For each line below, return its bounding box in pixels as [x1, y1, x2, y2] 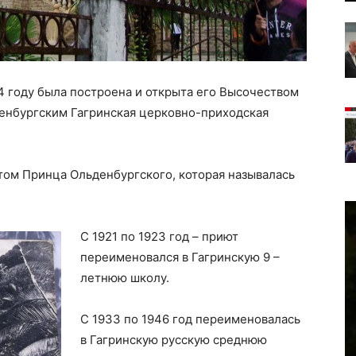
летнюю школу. [80, 270, 169, 285]
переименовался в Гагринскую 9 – [80, 250, 280, 265]
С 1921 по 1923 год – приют [80, 229, 238, 244]
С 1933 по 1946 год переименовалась [80, 311, 300, 327]
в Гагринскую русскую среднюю [80, 332, 267, 347]
